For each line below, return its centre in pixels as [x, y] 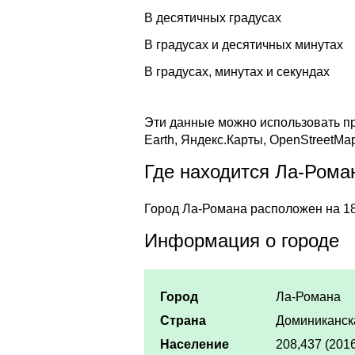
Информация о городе [242, 241]
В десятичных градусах [213, 17]
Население [195, 344]
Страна [183, 320]
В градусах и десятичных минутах [244, 44]
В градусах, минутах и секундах [237, 71]
